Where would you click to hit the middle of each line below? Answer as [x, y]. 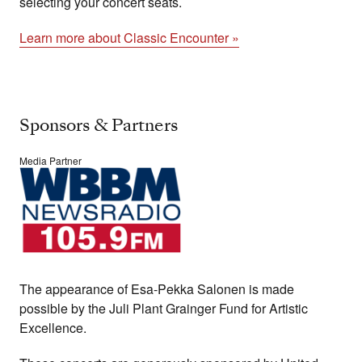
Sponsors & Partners [99, 126]
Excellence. [53, 327]
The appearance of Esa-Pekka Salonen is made [157, 288]
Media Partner [51, 161]
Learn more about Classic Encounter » [129, 38]
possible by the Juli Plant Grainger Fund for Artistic [164, 308]
